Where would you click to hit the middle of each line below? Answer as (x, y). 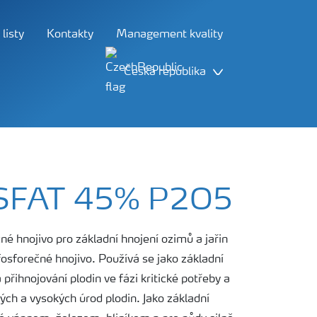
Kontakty (70, 35)
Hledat (198, 141)
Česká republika (165, 72)
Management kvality (169, 35)
